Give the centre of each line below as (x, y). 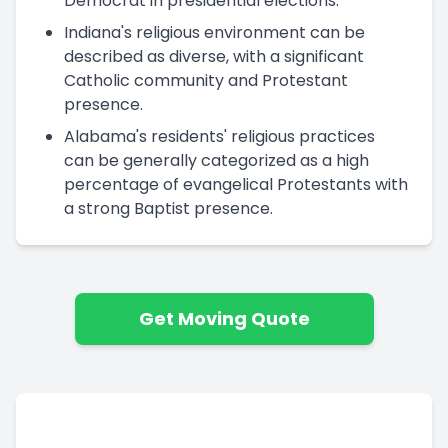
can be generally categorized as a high (216, 160)
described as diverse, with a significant (214, 56)
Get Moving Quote (224, 318)
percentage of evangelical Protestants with (236, 184)
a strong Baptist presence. (168, 208)
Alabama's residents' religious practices (219, 136)
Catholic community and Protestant (206, 80)
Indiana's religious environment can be (214, 32)
